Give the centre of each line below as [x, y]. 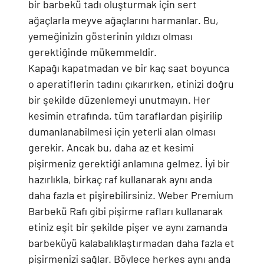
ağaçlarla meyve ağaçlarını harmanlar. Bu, [123, 20]
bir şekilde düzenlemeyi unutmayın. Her [119, 100]
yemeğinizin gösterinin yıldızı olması [110, 36]
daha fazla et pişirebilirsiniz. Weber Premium [131, 195]
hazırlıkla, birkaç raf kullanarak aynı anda [120, 179]
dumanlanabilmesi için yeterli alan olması [122, 131]
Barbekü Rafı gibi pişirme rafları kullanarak [126, 211]
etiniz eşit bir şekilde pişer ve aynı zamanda [128, 227]
